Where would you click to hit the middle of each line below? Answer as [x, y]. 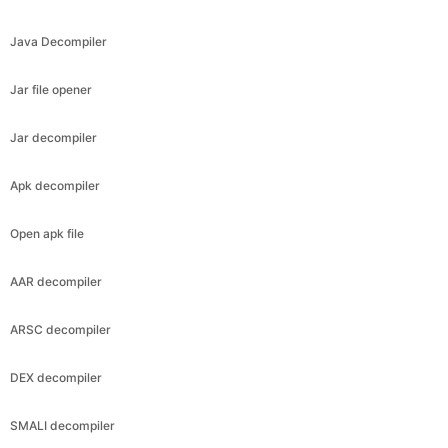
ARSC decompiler [60, 329]
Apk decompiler [55, 185]
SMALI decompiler [62, 425]
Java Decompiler [58, 41]
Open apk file [47, 233]
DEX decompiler [56, 377]
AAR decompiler [56, 281]
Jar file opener [51, 89]
